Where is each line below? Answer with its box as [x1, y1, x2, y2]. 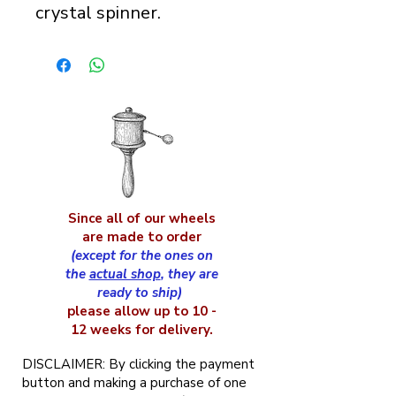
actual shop [88, 265, 161, 283]
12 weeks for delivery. [70, 321, 213, 339]
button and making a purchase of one [22, 374, 247, 392]
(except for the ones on [70, 247, 213, 264]
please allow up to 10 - [66, 302, 217, 320]
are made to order [81, 228, 202, 246]
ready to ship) [97, 284, 186, 301]
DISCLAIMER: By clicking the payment [22, 355, 255, 373]
